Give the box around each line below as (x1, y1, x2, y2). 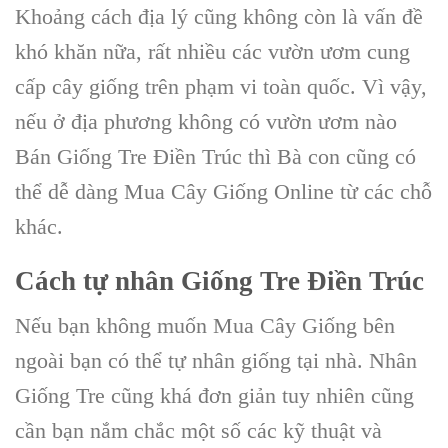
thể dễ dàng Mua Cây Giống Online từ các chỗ (15, 178, 432, 204)
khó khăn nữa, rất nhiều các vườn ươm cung (15, 38, 410, 64)
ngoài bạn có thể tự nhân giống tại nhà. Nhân (15, 347, 417, 373)
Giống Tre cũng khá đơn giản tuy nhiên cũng (15, 382, 414, 408)
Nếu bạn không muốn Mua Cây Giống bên (15, 312, 395, 338)
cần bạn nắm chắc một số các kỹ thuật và (15, 417, 382, 443)
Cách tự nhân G (15, 266, 202, 297)
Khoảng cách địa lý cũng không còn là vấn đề (15, 3, 423, 29)
